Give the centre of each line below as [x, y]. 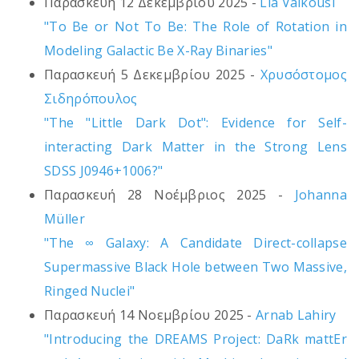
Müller [65, 219]
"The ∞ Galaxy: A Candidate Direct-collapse [196, 243]
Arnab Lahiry [296, 315]
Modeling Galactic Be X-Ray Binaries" [158, 51]
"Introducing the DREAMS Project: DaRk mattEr [196, 339]
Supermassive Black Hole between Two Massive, [196, 267]
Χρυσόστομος [303, 75]
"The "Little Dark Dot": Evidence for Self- [196, 123]
